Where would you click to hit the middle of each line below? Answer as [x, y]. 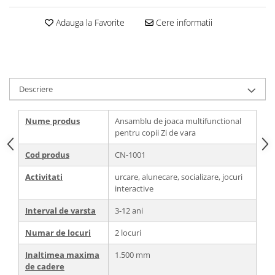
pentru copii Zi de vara [155, 132]
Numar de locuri [58, 232]
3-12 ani [129, 210]
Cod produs [47, 154]
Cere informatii [183, 22]
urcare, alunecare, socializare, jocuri [179, 176]
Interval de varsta [60, 210]
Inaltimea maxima [62, 254]
